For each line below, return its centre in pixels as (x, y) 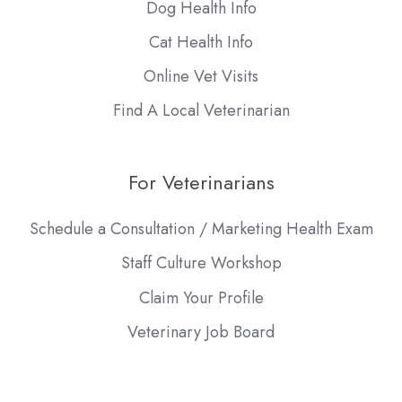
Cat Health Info (201, 43)
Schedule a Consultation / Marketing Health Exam (201, 229)
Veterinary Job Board (201, 332)
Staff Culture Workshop (201, 263)
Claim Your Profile (201, 297)
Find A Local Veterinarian (201, 111)
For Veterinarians (201, 183)
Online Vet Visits (201, 77)
